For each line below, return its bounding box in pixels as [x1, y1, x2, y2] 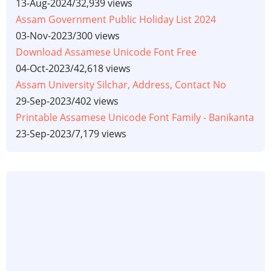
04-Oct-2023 [16, 62, 70, 76]
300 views [76, 29, 120, 43]
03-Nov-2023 [16, 29, 73, 43]
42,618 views [74, 62, 131, 76]
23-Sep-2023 [16, 127, 71, 141]
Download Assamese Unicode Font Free [16, 45, 197, 59]
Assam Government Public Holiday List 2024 [16, 13, 216, 27]
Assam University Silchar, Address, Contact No [16, 78, 226, 92]
